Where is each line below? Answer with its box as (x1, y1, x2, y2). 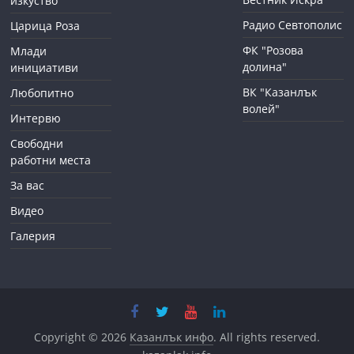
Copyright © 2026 (33, 329, 130, 345)
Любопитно (10, 85, 74, 100)
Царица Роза (10, 17, 81, 33)
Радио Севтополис (242, 17, 342, 32)
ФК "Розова (242, 42, 303, 58)
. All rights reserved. (213, 329, 320, 345)
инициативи (10, 59, 79, 75)
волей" (242, 100, 280, 116)
